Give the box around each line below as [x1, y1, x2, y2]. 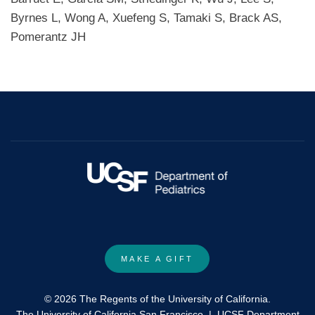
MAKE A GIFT [121, 255, 194, 264]
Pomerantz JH [11, 30, 86, 44]
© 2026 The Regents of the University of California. [44, 292, 271, 304]
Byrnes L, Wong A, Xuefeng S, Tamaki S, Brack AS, [11, 11, 282, 25]
